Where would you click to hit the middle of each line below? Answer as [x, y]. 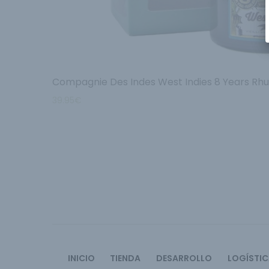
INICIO [82, 258]
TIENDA [125, 258]
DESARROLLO [184, 258]
